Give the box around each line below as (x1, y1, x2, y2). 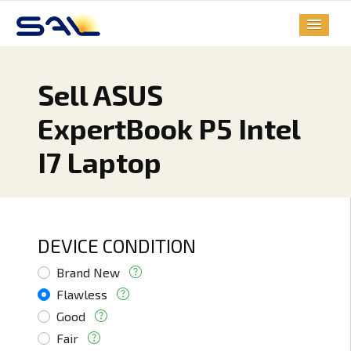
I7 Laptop (38, 145, 161, 179)
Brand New (56, 265, 120, 280)
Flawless (56, 287, 107, 302)
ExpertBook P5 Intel (38, 111, 300, 146)
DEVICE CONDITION (38, 234, 196, 258)
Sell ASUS (38, 78, 163, 112)
